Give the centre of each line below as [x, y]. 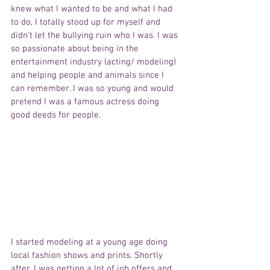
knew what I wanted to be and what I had [93, 9]
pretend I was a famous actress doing [86, 102]
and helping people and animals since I [89, 76]
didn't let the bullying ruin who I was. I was [96, 36]
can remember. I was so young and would [93, 89]
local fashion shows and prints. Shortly [88, 255]
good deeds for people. [56, 115]
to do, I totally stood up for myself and [87, 23]
